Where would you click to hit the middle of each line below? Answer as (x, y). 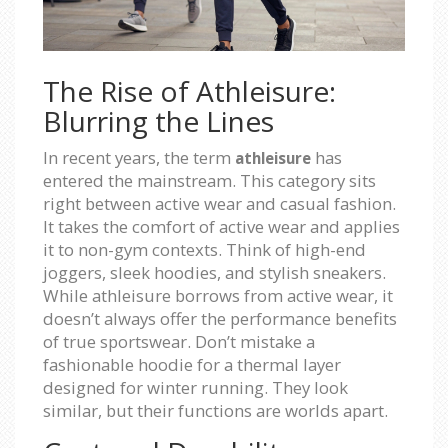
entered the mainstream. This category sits (209, 180)
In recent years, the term (139, 157)
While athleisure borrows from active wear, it (218, 295)
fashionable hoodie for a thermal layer (192, 364)
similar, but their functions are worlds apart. (215, 410)
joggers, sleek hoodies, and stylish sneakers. (214, 272)
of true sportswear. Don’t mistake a (179, 341)
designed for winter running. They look (195, 387)
